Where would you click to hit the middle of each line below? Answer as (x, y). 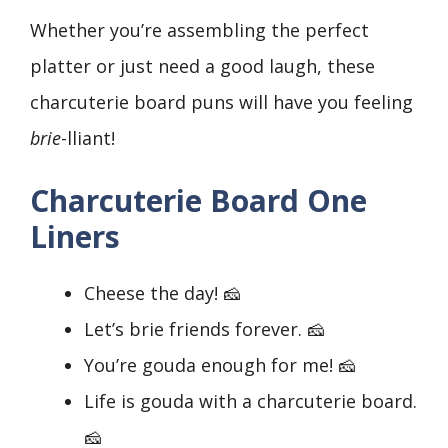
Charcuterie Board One (198, 201)
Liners (75, 237)
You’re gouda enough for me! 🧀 (220, 365)
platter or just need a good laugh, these (202, 66)
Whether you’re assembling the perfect (199, 30)
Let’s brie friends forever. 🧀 (204, 329)
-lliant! (88, 138)
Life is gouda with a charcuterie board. (250, 401)
